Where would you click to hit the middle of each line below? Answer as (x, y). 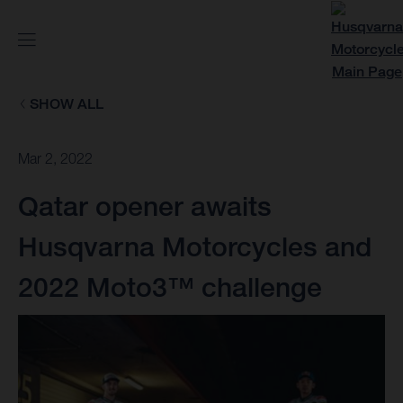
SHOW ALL (66, 104)
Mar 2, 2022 (55, 159)
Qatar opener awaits (145, 206)
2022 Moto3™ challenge (170, 287)
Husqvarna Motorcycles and (195, 247)
